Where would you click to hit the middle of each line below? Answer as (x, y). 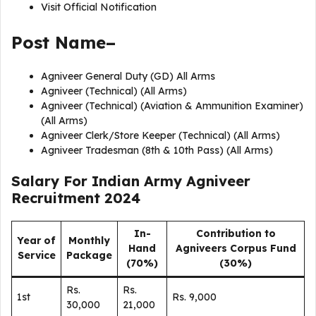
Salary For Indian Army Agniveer (131, 181)
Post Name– (66, 42)
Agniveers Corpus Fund (236, 248)
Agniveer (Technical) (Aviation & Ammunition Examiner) (172, 106)
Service (36, 255)
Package (89, 255)
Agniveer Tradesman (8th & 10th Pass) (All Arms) (157, 150)
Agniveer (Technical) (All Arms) (114, 91)
